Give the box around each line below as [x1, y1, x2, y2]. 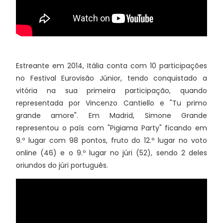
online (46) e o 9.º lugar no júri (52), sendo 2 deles [16, 147, 207, 158]
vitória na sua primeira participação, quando [16, 85, 207, 96]
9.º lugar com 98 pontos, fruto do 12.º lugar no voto [16, 135, 207, 145]
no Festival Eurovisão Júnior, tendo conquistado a [16, 73, 207, 83]
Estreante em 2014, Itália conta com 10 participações [16, 60, 207, 71]
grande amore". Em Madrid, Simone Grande [16, 110, 207, 120]
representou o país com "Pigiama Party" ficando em [16, 122, 207, 133]
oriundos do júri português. [16, 160, 108, 170]
